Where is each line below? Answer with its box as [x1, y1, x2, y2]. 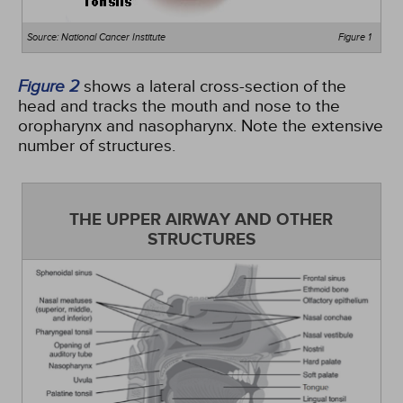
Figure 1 [337, 32, 372, 42]
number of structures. [18, 136, 175, 156]
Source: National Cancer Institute [27, 32, 166, 42]
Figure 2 [18, 76, 79, 95]
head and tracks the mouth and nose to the [18, 96, 340, 116]
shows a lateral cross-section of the [79, 76, 346, 96]
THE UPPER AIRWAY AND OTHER [69, 210, 334, 230]
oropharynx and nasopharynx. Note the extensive [18, 116, 383, 136]
